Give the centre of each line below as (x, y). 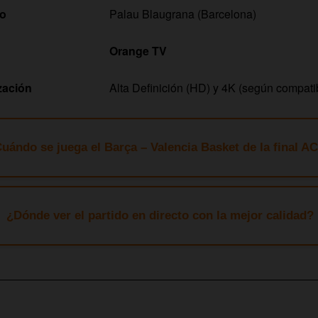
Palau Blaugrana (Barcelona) (183, 13)
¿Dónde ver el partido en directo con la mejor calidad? (160, 215)
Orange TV (138, 50)
